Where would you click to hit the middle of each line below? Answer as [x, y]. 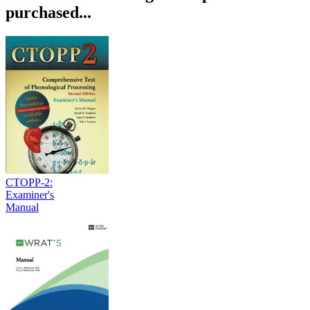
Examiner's [30, 194]
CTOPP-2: [29, 182]
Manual [22, 207]
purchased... [48, 12]
